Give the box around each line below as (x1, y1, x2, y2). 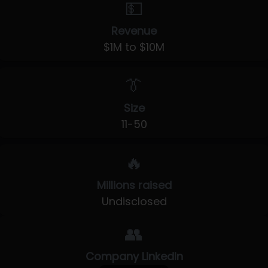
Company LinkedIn (85, 249, 183, 264)
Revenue (111, 23, 157, 38)
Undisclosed (101, 194, 167, 209)
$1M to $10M (103, 39, 165, 54)
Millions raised (96, 178, 172, 193)
